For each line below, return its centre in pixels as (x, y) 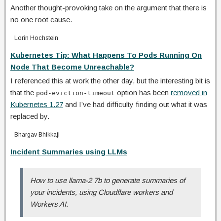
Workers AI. (49, 204)
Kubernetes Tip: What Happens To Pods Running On (106, 55)
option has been (143, 92)
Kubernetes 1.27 (37, 104)
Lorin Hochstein (36, 38)
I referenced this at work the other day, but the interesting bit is (110, 80)
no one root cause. (41, 19)
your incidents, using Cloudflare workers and (101, 192)
